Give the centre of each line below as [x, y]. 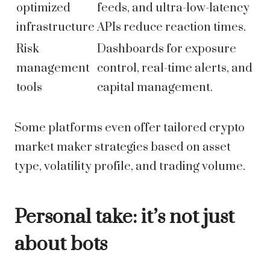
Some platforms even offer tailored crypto [130, 128]
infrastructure [55, 28]
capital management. [155, 88]
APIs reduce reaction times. [171, 28]
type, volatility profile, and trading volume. [130, 167]
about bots [61, 245]
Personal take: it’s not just [124, 218]
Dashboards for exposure [167, 49]
